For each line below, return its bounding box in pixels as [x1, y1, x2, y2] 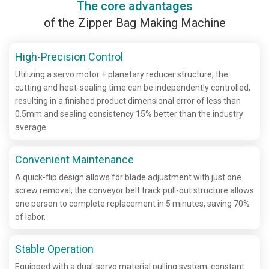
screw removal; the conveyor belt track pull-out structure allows [15, 185, 254, 195]
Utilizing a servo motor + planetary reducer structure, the [15, 69, 228, 79]
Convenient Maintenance [15, 153, 134, 166]
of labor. [15, 211, 46, 222]
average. [15, 122, 48, 132]
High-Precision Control [15, 50, 123, 63]
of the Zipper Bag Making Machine [43, 15, 226, 30]
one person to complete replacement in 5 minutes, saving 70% [15, 198, 250, 208]
